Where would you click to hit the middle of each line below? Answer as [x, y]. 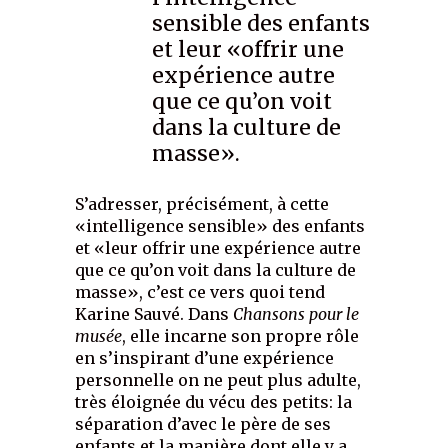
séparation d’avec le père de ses [203, 423]
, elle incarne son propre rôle [241, 335]
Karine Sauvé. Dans [154, 313]
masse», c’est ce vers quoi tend [200, 291]
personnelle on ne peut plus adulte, [218, 379]
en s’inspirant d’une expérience [205, 357]
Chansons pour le [296, 313]
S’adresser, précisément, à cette [202, 203]
